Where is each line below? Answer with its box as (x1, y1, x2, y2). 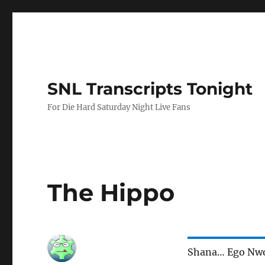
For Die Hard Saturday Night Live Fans (47, 102, 191, 112)
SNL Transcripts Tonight (47, 79, 253, 99)
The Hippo (47, 178, 175, 207)
